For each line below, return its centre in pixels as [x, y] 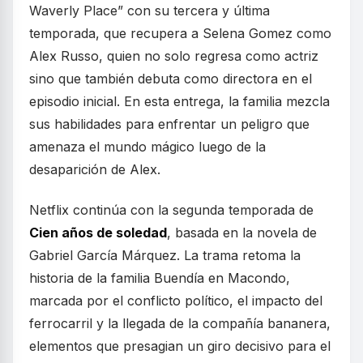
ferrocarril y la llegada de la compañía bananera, [180, 323]
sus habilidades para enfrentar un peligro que [169, 124]
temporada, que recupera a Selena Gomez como [180, 33]
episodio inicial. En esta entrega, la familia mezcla [179, 101]
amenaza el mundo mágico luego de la [147, 147]
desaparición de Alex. [95, 169]
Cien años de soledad [98, 233]
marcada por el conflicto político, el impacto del [176, 301]
